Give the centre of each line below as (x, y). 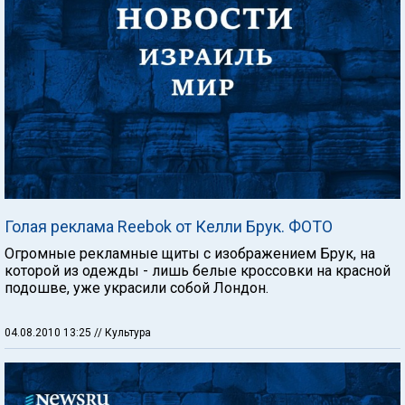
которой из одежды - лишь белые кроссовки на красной (198, 270)
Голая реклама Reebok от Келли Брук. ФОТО (169, 226)
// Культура (122, 332)
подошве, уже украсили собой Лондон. (137, 287)
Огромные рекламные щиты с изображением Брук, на (190, 253)
